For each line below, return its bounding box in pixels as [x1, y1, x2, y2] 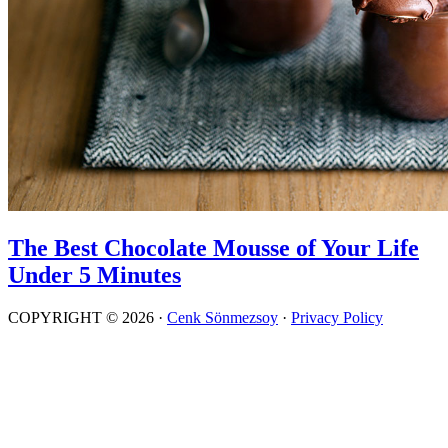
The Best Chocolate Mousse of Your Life [8, 234, 419, 261]
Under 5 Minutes [8, 261, 181, 288]
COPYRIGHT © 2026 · [8, 308, 167, 326]
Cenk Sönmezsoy [167, 308, 278, 326]
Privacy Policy [291, 308, 383, 326]
